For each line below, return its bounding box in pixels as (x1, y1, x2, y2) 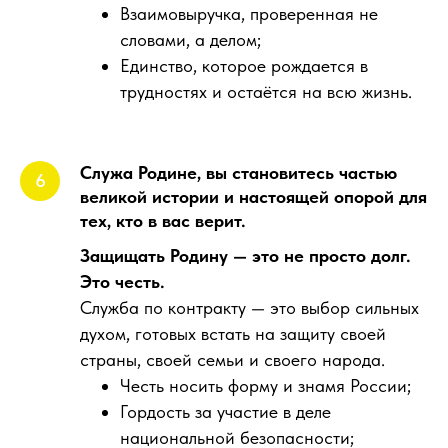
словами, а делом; (120, 29, 261, 50)
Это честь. (80, 271, 165, 292)
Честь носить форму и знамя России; (120, 375, 411, 396)
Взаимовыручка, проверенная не (120, 3, 378, 24)
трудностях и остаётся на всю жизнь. (120, 81, 412, 102)
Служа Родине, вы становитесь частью (80, 162, 397, 183)
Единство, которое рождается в (120, 55, 368, 76)
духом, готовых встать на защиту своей (80, 323, 386, 344)
